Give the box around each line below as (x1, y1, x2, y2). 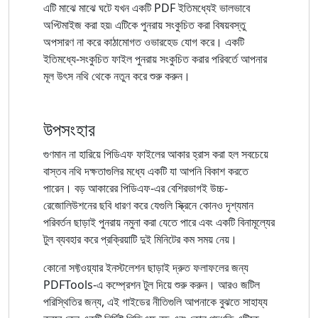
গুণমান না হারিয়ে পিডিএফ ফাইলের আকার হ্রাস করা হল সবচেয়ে (43, 146, 268, 162)
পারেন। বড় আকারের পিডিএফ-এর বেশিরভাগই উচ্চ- (43, 180, 228, 196)
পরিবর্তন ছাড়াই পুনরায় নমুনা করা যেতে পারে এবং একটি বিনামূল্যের (43, 214, 275, 230)
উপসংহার (43, 116, 95, 141)
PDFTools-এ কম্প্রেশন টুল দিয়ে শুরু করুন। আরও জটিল (43, 276, 260, 292)
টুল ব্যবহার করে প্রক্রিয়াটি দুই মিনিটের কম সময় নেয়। (43, 231, 237, 247)
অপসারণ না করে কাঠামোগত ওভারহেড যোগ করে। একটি (43, 33, 244, 50)
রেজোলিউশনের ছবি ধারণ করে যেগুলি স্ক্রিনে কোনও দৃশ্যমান (43, 197, 253, 213)
